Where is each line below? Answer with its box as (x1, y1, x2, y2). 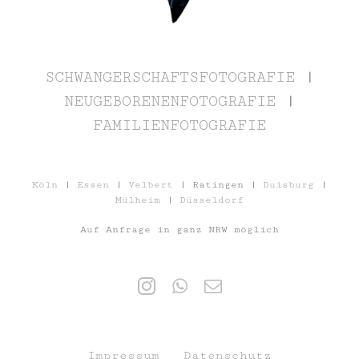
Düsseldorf (179, 194, 244, 207)
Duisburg (263, 179, 314, 192)
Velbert (128, 179, 173, 192)
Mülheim (115, 194, 160, 207)
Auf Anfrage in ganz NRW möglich (80, 223, 279, 236)
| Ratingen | (173, 179, 263, 192)
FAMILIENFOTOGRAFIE (93, 116, 266, 135)
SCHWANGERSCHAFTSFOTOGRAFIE (45, 68, 295, 87)
